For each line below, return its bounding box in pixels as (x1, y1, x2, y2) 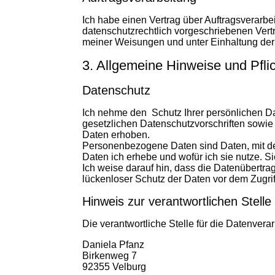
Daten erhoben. (82, 130, 150, 140)
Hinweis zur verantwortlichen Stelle (82, 195, 272, 208)
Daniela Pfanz (82, 239, 145, 250)
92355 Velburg (82, 261, 147, 272)
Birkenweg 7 (82, 250, 137, 261)
